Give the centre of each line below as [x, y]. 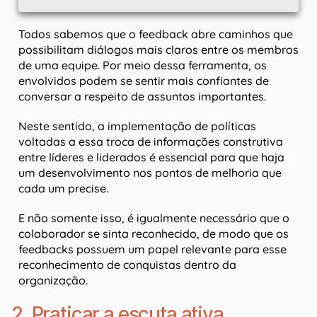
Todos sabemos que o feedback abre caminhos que [156, 34]
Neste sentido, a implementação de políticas [137, 126]
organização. [53, 281]
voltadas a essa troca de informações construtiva [151, 142]
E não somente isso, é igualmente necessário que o [154, 218]
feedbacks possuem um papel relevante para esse [152, 249]
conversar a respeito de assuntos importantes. [144, 97]
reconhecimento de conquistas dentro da [127, 265]
